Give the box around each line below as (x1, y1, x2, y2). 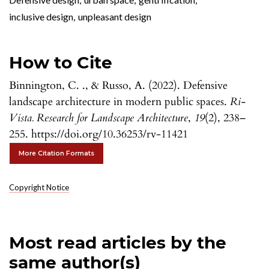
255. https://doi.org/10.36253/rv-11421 (9, 127, 188, 142)
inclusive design (9, 11, 73, 23)
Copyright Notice (9, 183, 69, 193)
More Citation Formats (19, 150, 94, 158)
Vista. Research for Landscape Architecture (9, 110, 188, 126)
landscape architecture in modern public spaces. (9, 94, 230, 110)
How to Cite (9, 52, 112, 73)
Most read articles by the (9, 232, 226, 253)
